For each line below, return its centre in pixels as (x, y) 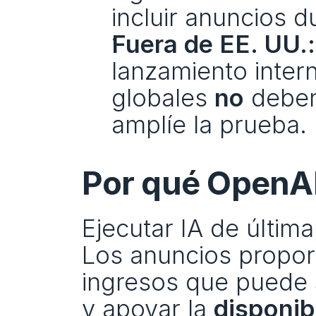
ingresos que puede (198, 281)
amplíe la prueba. (209, 124)
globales (163, 97)
